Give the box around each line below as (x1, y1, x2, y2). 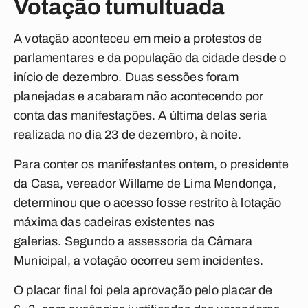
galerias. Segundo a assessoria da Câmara (14, 234, 253, 248)
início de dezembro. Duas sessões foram (14, 70, 239, 84)
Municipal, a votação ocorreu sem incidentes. (14, 254, 263, 267)
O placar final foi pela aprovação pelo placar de (14, 283, 273, 297)
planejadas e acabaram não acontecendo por (14, 89, 264, 103)
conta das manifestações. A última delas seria (14, 109, 267, 122)
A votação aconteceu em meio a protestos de (14, 32, 263, 45)
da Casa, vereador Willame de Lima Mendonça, (14, 177, 276, 190)
